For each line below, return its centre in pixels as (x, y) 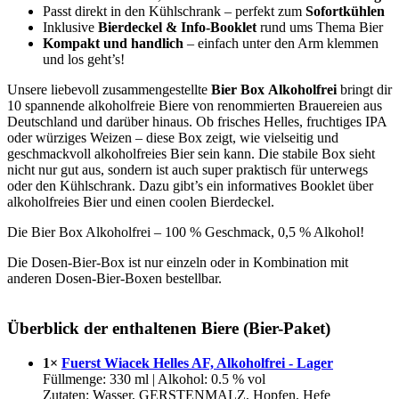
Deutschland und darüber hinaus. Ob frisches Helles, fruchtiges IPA (197, 121)
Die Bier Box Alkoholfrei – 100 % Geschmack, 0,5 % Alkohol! (186, 232)
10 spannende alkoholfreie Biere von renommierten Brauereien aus (195, 105)
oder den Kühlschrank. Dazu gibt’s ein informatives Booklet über (190, 185)
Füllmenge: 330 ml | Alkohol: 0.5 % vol (154, 379)
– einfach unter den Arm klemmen (281, 43)
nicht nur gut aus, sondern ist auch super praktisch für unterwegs (187, 169)
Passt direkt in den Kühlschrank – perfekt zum (174, 11)
